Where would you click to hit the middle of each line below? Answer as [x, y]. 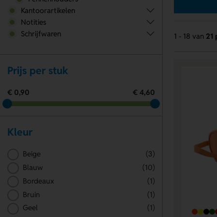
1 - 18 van [190, 36]
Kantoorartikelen [48, 10]
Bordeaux [38, 181]
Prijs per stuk [38, 71]
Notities [33, 22]
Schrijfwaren [41, 33]
